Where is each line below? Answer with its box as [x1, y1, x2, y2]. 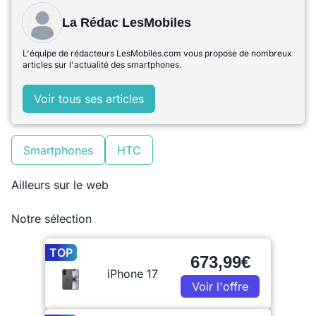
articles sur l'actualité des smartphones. [23, 59, 181, 70]
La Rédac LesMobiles [62, 16, 191, 30]
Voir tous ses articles [34, 92, 144, 106]
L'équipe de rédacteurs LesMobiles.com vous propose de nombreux [23, 48, 292, 59]
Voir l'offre [192, 279, 248, 293]
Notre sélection [11, 212, 92, 226]
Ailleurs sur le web [11, 178, 109, 192]
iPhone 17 [107, 267, 158, 281]
